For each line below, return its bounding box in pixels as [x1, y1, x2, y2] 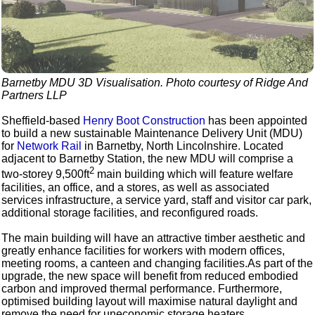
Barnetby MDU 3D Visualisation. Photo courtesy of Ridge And [1, 77, 309, 89]
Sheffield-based [1, 115, 84, 127]
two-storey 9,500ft [1, 168, 90, 181]
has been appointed [205, 115, 308, 127]
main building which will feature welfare [94, 168, 294, 181]
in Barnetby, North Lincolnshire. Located [82, 140, 284, 153]
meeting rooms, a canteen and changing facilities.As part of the [1, 257, 314, 269]
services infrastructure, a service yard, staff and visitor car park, [1, 193, 312, 206]
